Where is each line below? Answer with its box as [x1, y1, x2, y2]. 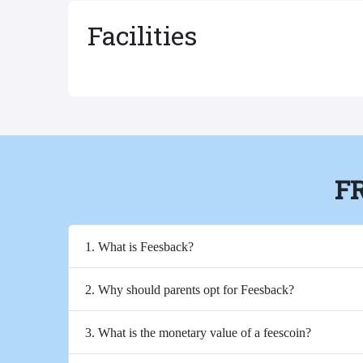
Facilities [88, 18, 197, 53]
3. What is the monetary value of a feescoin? [85, 325, 311, 340]
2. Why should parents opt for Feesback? [85, 282, 294, 297]
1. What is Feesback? [85, 239, 194, 254]
